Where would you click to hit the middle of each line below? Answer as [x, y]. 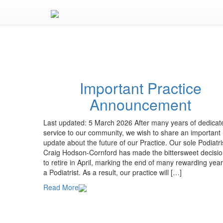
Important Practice [140, 88]
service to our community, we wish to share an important [132, 132]
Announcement [140, 104]
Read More [61, 187]
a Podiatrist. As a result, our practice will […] [112, 172]
